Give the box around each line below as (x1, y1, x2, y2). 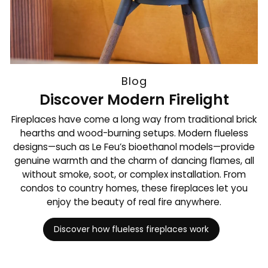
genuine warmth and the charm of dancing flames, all (14, 154, 254, 167)
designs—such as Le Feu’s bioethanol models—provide (13, 140, 255, 153)
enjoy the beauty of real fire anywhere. (47, 195, 221, 208)
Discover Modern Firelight (39, 90, 229, 110)
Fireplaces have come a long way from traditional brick (11, 112, 257, 126)
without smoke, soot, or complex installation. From (22, 167, 246, 181)
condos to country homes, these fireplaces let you (20, 181, 248, 194)
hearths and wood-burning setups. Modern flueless (20, 126, 248, 139)
